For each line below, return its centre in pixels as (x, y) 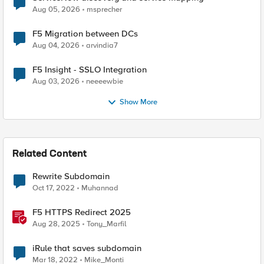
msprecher (104, 9)
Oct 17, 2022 (54, 188)
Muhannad (100, 188)
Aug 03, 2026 (56, 81)
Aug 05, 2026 (56, 9)
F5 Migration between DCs (85, 34)
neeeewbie (105, 81)
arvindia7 (102, 45)
